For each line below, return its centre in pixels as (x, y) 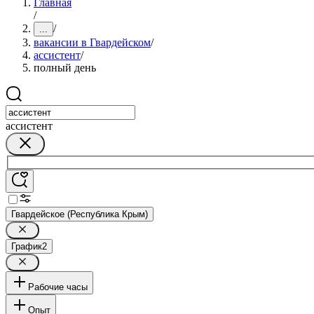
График (27, 246)
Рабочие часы (58, 287)
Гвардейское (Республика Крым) (80, 214)
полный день (65, 68)
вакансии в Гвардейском (92, 42)
